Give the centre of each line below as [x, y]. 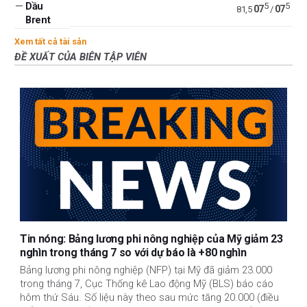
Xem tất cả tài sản [50, 41]
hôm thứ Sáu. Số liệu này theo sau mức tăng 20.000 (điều [149, 298]
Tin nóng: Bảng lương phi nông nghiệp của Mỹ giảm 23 [151, 238]
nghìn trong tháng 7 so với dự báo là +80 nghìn [133, 252]
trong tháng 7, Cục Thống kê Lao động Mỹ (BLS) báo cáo [147, 284]
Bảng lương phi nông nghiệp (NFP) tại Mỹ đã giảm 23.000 [146, 270]
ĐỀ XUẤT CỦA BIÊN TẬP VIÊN [81, 57]
